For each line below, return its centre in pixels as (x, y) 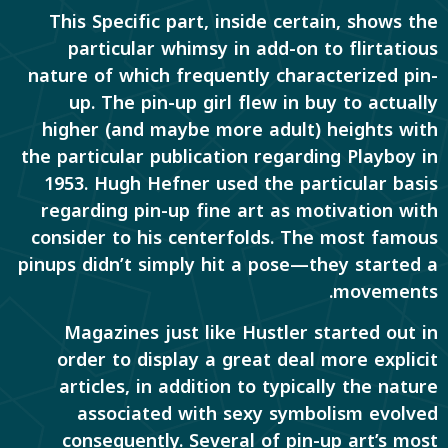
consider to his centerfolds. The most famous (234, 237)
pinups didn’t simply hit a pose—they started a (228, 264)
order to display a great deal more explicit (247, 360)
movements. (385, 291)
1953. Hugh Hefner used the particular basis (241, 183)
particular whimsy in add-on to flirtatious (253, 48)
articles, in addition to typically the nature (248, 387)
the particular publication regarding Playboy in (229, 156)
